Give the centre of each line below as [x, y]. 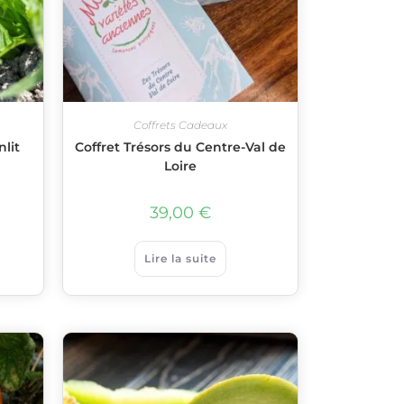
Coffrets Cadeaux [180, 124]
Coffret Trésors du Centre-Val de [180, 147]
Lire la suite [180, 258]
